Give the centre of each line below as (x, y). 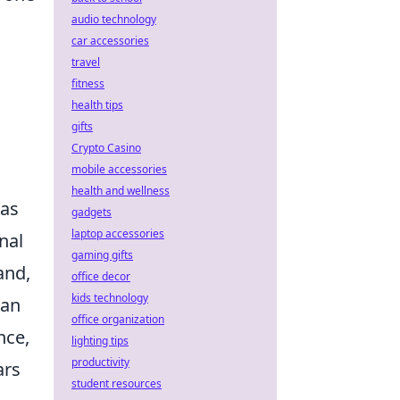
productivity (100, 362)
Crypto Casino (106, 148)
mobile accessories (119, 169)
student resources (117, 383)
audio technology (114, 19)
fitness (88, 83)
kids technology (110, 298)
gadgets (92, 212)
